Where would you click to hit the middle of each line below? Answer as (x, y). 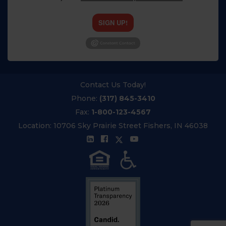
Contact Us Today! (113, 85)
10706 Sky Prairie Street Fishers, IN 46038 (131, 126)
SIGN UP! (113, 23)
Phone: (85, 99)
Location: (36, 126)
